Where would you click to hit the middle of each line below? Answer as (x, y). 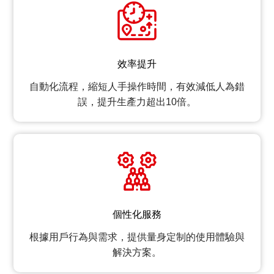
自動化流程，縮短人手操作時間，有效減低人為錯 (137, 87)
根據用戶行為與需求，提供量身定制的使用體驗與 (137, 237)
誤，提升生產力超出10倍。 (137, 102)
